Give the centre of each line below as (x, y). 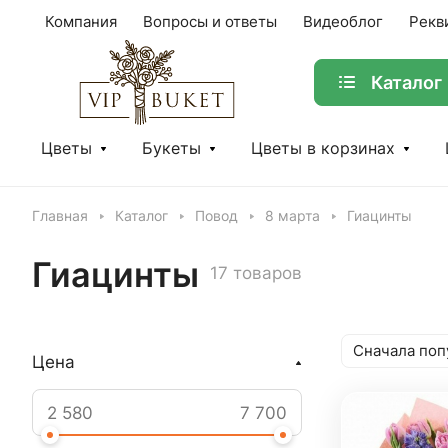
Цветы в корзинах (323, 148)
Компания (81, 22)
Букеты (171, 148)
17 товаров (256, 273)
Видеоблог (343, 22)
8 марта (292, 216)
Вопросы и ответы (210, 22)
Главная (60, 216)
